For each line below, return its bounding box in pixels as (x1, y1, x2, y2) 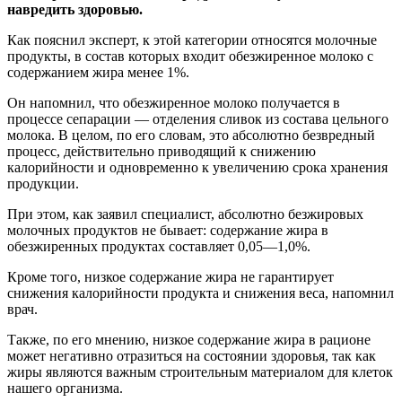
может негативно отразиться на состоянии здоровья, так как (7, 347, 376, 363)
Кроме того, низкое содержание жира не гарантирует (7, 268, 334, 284)
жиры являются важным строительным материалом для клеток (7, 363, 393, 380)
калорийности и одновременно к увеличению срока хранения (7, 159, 388, 175)
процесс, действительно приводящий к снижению (7, 143, 316, 159)
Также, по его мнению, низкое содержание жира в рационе (7, 331, 371, 347)
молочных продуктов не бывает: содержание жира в (7, 222, 328, 238)
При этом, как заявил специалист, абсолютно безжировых (7, 205, 363, 222)
